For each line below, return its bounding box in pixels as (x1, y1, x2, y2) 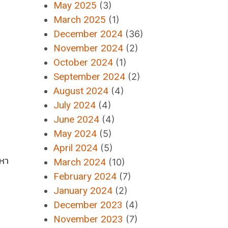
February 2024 (53, 170, 117, 182)
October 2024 (53, 56, 113, 68)
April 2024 (53, 142, 98, 154)
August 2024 (53, 85, 109, 97)
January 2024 (53, 185, 113, 196)
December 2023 (53, 199, 123, 211)
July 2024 (53, 99, 96, 111)
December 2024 (53, 28, 123, 40)
